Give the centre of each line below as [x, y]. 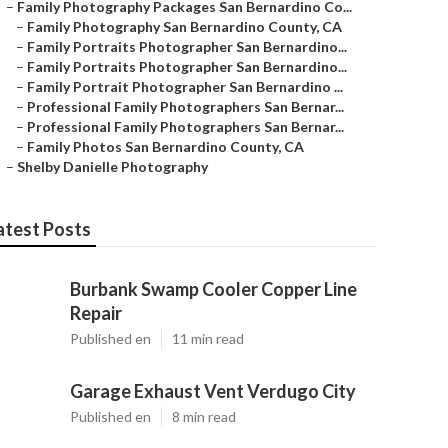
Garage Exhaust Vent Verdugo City [213, 391]
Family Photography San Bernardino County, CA [184, 26]
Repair [96, 313]
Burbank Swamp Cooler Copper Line [213, 289]
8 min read [204, 416]
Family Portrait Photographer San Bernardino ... [185, 86]
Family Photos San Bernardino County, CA [165, 146]
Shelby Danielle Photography [112, 166]
